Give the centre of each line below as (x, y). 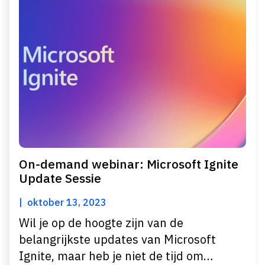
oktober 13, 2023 (67, 202)
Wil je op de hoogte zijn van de (101, 223)
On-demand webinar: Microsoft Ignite (129, 164)
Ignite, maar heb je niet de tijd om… (116, 256)
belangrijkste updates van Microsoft (117, 239)
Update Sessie (60, 178)
